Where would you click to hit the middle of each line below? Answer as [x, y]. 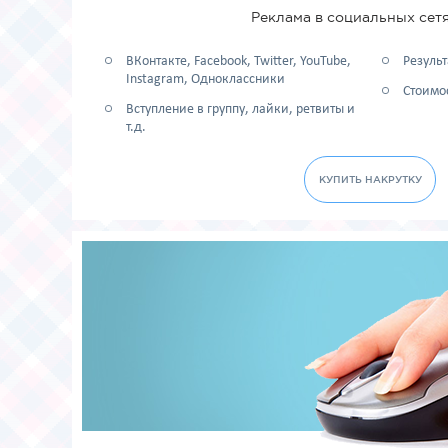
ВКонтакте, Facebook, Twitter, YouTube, [238, 61]
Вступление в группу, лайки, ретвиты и [240, 109]
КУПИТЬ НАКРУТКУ [370, 179]
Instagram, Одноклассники [205, 79]
